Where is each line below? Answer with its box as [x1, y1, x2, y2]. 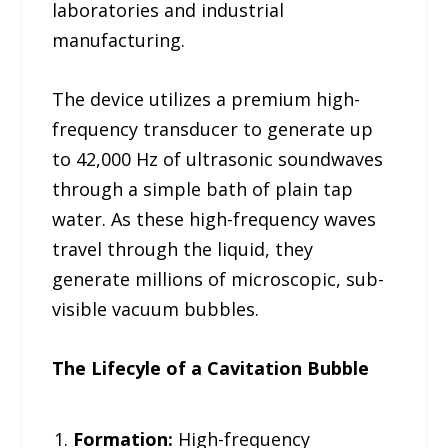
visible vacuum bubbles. [52, 297, 260, 322]
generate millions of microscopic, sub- [52, 267, 385, 292]
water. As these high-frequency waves [52, 207, 377, 232]
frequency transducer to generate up [52, 117, 374, 142]
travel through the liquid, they [52, 237, 314, 262]
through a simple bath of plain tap [52, 177, 354, 202]
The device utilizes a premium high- [52, 87, 361, 112]
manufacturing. [52, 28, 186, 53]
